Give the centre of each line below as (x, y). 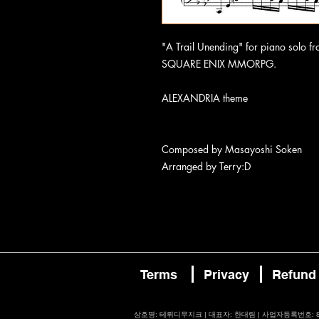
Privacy (226, 275)
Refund (294, 275)
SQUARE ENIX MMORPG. (219, 64)
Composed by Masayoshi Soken (232, 150)
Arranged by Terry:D (206, 167)
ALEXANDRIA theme (205, 98)
